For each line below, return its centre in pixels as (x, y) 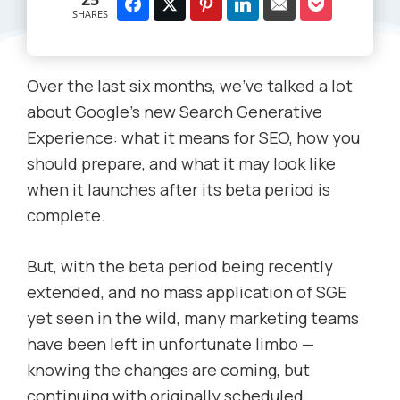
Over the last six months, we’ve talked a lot (190, 86)
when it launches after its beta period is (179, 190)
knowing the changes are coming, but (168, 370)
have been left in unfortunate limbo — (171, 344)
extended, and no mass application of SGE (187, 292)
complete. (66, 216)
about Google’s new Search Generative (175, 112)
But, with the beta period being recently (180, 267)
